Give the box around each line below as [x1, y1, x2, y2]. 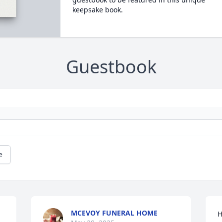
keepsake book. [72, 5, 123, 14]
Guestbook [65, 55, 157, 79]
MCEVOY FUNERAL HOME [71, 208, 158, 218]
